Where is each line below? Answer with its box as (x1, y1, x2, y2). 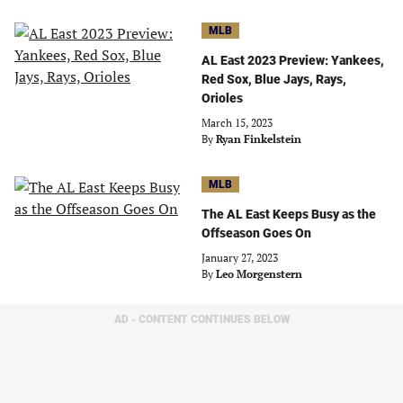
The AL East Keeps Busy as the (201, 207, 376, 221)
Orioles (201, 91, 243, 105)
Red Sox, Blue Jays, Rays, (201, 72, 346, 86)
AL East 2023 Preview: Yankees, (201, 53, 384, 67)
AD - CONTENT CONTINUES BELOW (113, 313, 290, 326)
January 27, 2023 (201, 251, 278, 264)
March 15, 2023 (201, 116, 273, 130)
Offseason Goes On (201, 226, 311, 240)
